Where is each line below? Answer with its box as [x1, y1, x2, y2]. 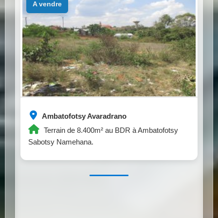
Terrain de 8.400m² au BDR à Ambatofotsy [42, 126, 178, 134]
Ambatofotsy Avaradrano [40, 111, 127, 120]
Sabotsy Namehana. [28, 137, 93, 146]
